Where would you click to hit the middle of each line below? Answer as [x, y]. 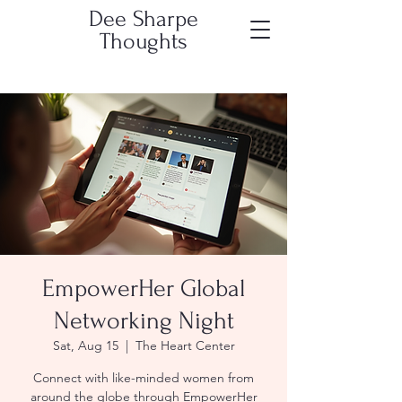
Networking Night [144, 321]
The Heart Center [185, 345]
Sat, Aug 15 [85, 345]
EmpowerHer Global [144, 288]
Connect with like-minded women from [144, 378]
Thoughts [144, 41]
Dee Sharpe [144, 19]
